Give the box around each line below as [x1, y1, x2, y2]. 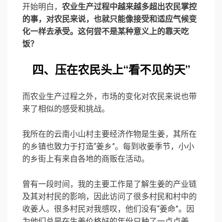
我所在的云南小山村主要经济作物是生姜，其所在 [22, 129, 197, 139]
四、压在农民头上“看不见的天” [32, 62, 190, 78]
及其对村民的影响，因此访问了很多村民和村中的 [22, 192, 197, 202]
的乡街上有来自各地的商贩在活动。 [22, 154, 149, 164]
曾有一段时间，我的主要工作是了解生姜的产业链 [22, 179, 197, 189]
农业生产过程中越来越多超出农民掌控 [62, 2, 197, 12]
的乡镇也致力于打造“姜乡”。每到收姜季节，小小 [22, 142, 194, 152]
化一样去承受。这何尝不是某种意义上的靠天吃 [22, 27, 189, 37]
